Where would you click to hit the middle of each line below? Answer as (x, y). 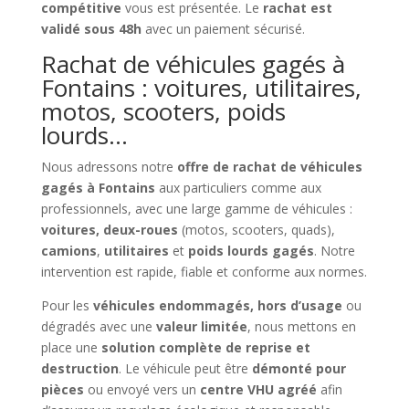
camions (68, 250)
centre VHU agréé (258, 389)
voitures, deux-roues (109, 229)
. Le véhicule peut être (185, 368)
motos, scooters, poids (163, 111)
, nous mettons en (301, 326)
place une (71, 347)
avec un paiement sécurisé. (223, 28)
